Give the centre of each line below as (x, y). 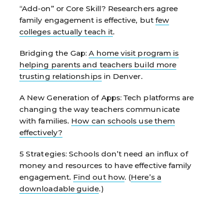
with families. (46, 121)
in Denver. (122, 76)
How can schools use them (123, 121)
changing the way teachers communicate (100, 109)
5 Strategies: (44, 154)
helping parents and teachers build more (98, 64)
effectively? (41, 132)
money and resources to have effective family (106, 165)
